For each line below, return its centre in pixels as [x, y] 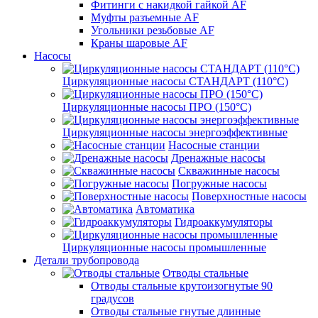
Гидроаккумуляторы [224, 221]
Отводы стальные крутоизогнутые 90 [182, 285]
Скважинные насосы [229, 170]
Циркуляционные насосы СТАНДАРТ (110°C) [175, 81]
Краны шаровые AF [139, 43]
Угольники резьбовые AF [153, 30]
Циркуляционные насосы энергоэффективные [175, 132]
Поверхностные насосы [249, 196]
